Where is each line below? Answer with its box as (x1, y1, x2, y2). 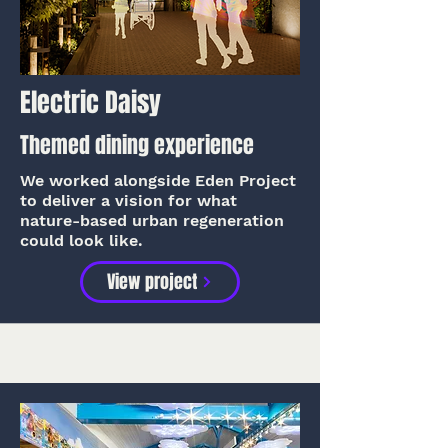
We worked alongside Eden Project (20, 171, 296, 190)
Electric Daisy (20, 83, 161, 122)
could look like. (20, 231, 143, 250)
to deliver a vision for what (20, 191, 237, 210)
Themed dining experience (20, 129, 254, 161)
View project (107, 269, 197, 295)
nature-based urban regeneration (20, 211, 284, 230)
